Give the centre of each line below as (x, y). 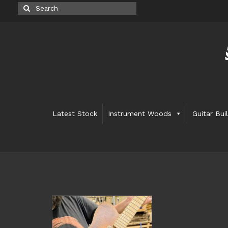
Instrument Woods (140, 113)
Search (30, 7)
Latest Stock (75, 113)
